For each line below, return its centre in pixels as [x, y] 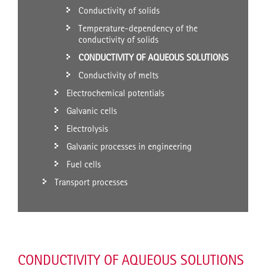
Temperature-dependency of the [138, 28]
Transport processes [91, 182]
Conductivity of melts [118, 75]
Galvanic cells [92, 111]
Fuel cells [84, 164]
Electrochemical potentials [115, 93]
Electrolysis [87, 129]
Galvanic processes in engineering [129, 147]
